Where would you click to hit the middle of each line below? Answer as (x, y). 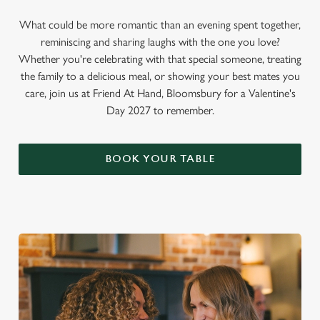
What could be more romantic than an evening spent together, (160, 25)
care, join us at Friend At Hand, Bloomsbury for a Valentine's (160, 93)
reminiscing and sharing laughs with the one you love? (160, 42)
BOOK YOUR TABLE (160, 159)
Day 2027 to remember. (160, 110)
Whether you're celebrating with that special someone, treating (160, 59)
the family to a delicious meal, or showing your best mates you (160, 76)
